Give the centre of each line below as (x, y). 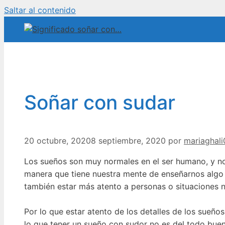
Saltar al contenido (40, 10)
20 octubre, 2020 (58, 140)
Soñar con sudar (100, 102)
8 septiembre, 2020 (128, 140)
